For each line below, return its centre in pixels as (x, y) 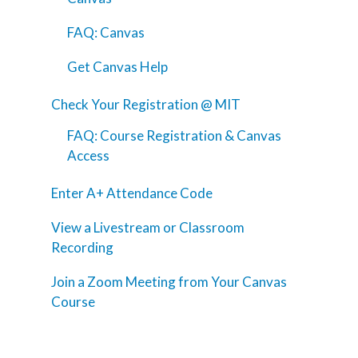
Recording (82, 248)
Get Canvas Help (117, 67)
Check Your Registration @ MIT (146, 105)
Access (88, 156)
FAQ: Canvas (106, 33)
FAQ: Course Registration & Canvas (174, 136)
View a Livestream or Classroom (148, 228)
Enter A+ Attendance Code (132, 193)
